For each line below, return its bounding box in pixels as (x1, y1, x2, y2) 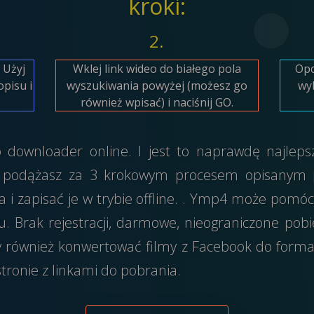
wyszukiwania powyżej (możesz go (66, 77, 247, 93)
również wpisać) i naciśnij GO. (80, 94, 233, 110)
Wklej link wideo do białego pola (72, 60, 241, 76)
